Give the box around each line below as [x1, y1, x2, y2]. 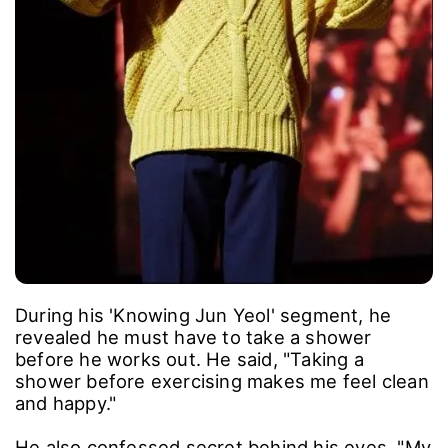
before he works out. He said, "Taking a [15, 348, 364, 371]
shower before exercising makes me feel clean [15, 370, 429, 393]
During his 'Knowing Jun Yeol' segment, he [15, 304, 392, 327]
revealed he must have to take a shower [15, 326, 372, 349]
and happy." [15, 392, 117, 415]
